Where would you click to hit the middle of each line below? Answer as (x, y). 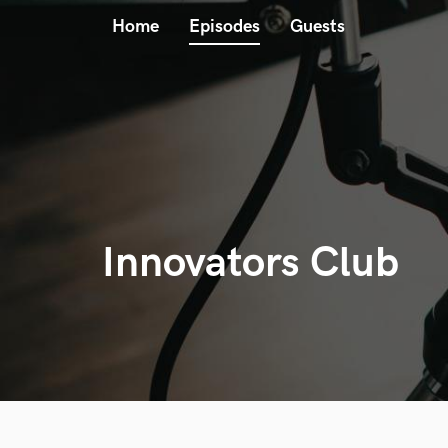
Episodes (224, 26)
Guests (317, 26)
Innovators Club (250, 263)
